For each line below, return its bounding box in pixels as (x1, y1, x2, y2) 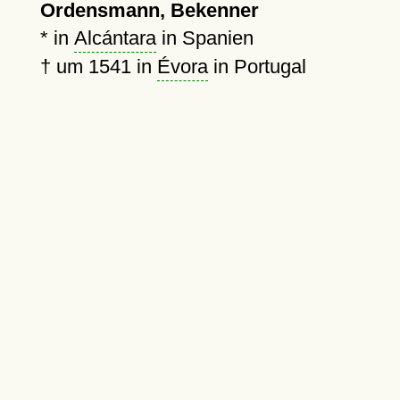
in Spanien (155, 27, 254, 49)
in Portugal (207, 55, 306, 78)
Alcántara (73, 27, 156, 49)
